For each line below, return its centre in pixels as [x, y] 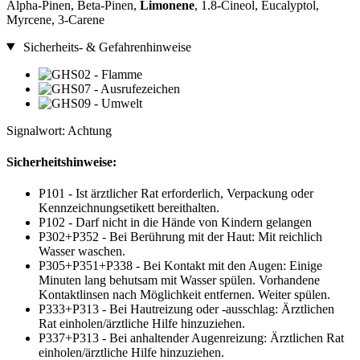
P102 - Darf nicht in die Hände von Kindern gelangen [175, 223]
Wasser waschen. [82, 252]
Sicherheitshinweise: [61, 162]
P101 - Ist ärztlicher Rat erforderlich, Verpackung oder [176, 194]
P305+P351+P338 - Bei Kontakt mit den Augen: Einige [180, 266]
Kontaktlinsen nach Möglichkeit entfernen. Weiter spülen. [184, 295]
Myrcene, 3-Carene [55, 19]
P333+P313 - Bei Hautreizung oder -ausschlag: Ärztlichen [186, 309]
